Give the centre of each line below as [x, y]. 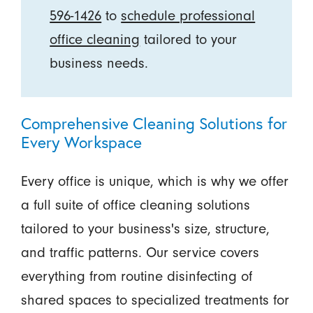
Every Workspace [81, 142]
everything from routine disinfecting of [136, 276]
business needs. [99, 63]
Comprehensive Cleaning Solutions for [154, 123]
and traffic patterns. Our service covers [140, 253]
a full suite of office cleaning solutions [135, 205]
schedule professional [188, 16]
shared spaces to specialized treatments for [155, 300]
